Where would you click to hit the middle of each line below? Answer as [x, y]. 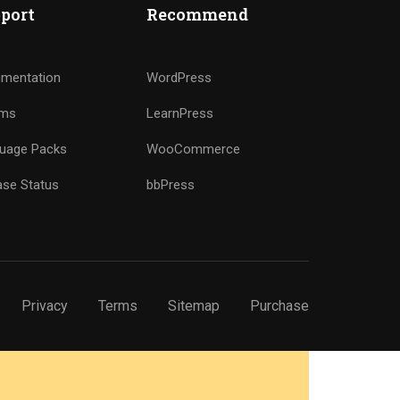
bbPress [171, 185]
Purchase [279, 306]
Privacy [45, 306]
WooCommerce [194, 149]
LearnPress [180, 113]
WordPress [179, 78]
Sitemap [194, 306]
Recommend [198, 14]
